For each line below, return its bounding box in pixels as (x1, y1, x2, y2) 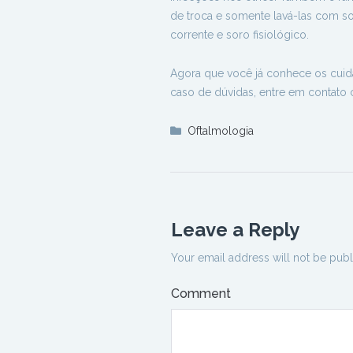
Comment (171, 286, 231, 301)
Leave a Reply (171, 218, 299, 241)
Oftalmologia (188, 124, 254, 137)
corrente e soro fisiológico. (170, 28, 309, 41)
